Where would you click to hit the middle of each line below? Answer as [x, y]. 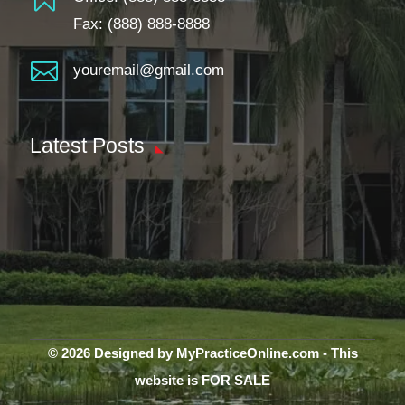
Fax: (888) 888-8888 [141, 24]
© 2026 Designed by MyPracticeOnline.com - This [202, 353]
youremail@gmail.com [148, 70]
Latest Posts [88, 146]
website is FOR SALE [202, 380]
